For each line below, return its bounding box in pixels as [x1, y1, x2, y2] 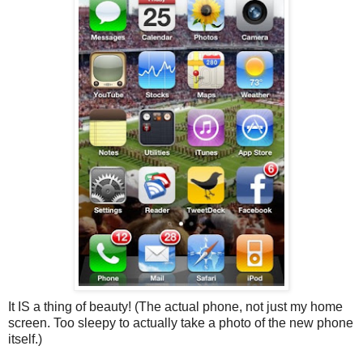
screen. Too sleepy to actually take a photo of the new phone [8, 316, 353, 331]
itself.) [8, 332, 42, 347]
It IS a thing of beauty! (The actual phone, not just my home [8, 300, 343, 314]
